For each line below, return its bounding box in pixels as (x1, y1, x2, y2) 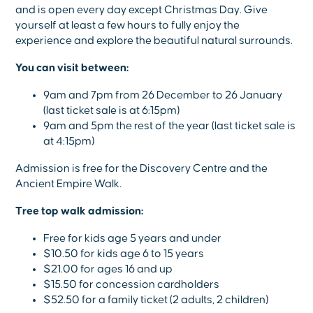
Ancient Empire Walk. (15, 178, 122, 190)
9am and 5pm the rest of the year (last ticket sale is (43, 120, 296, 132)
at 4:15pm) (43, 136, 95, 147)
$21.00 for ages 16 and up (43, 263, 173, 275)
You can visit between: (15, 62, 129, 74)
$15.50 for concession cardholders (43, 279, 220, 291)
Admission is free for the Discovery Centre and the (15, 163, 268, 175)
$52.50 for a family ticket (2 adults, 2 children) (43, 294, 269, 306)
